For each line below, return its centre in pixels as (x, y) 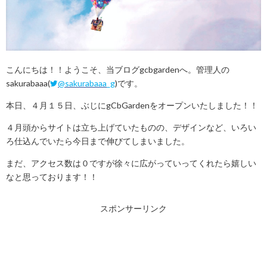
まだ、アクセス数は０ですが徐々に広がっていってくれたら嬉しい (131, 163)
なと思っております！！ (52, 177)
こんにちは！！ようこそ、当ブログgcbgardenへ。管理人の (118, 70)
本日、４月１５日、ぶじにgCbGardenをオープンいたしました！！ (132, 105)
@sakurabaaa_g (86, 83)
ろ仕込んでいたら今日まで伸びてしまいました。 (98, 141)
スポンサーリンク (133, 209)
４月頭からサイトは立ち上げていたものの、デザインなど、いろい (131, 128)
